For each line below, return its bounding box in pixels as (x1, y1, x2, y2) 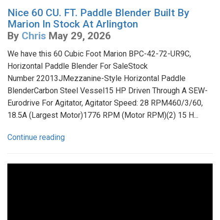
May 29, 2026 (49, 30, 111, 42)
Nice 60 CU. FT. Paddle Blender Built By (7, 7, 189, 19)
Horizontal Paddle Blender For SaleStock (7, 61, 148, 71)
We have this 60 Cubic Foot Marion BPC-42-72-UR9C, (7, 49, 191, 59)
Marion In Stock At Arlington (7, 18, 138, 30)
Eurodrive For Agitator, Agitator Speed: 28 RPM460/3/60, (7, 98, 203, 108)
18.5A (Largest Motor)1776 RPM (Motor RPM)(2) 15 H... (7, 110, 198, 120)
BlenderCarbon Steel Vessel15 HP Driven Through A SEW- (7, 86, 208, 96)
